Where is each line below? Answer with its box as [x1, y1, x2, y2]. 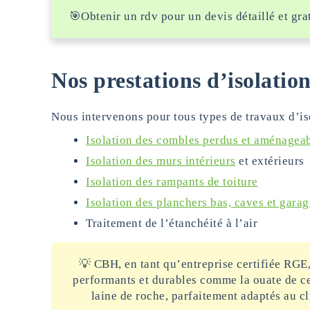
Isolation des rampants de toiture [86, 175, 258, 188]
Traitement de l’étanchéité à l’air [86, 217, 257, 230]
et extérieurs [235, 154, 304, 167]
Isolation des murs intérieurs [86, 154, 236, 167]
